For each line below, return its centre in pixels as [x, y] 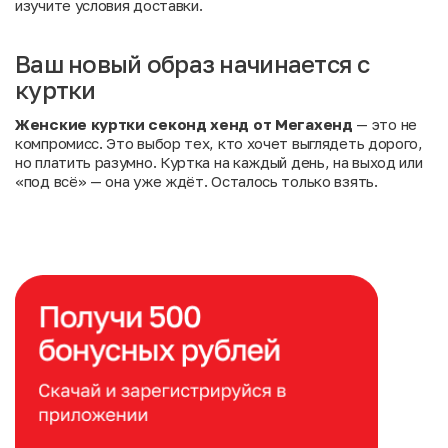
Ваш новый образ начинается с [192, 63]
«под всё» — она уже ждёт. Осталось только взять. [196, 181]
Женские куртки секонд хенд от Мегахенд [184, 124]
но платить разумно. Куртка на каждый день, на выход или [219, 162]
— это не [384, 124]
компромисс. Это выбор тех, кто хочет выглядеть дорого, [219, 143]
